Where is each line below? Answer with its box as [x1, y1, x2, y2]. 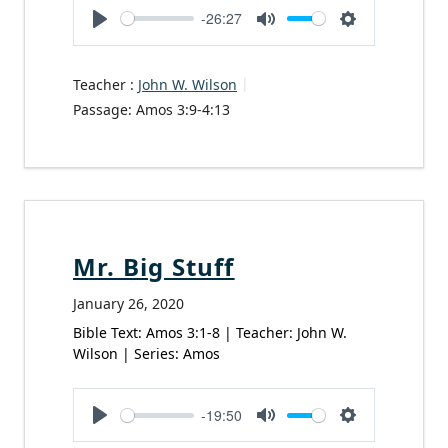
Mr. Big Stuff [73, 250, 235, 284]
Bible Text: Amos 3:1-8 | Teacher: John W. [73, 323, 347, 343]
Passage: [73, 99, 132, 119]
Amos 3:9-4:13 [136, 99, 230, 119]
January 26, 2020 [73, 294, 184, 314]
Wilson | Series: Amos [73, 344, 220, 364]
